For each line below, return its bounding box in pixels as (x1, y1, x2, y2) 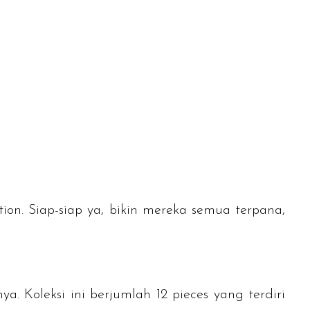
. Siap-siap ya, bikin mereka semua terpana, (21, 203, 286, 218)
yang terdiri (208, 288, 285, 302)
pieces (172, 288, 208, 302)
